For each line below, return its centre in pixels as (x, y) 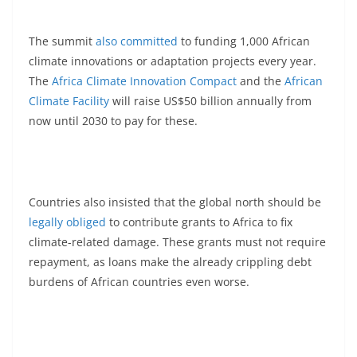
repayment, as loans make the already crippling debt (170, 261)
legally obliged (67, 222)
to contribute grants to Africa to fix (199, 222)
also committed (137, 41)
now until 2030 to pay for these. (113, 120)
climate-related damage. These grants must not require (177, 241)
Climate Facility (69, 100)
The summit (62, 41)
